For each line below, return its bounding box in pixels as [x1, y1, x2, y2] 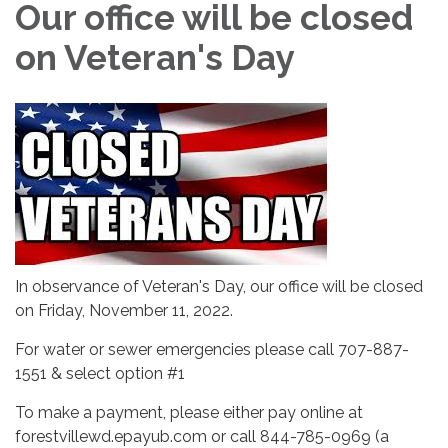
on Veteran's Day [15, 37, 294, 79]
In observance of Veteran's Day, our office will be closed [15, 277, 423, 297]
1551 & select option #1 [15, 364, 185, 384]
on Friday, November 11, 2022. [15, 301, 233, 321]
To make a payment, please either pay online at [15, 403, 363, 423]
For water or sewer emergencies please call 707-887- [15, 340, 409, 360]
